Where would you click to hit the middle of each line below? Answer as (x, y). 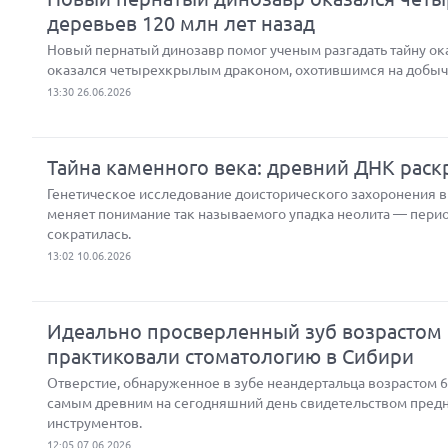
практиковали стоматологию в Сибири (230, 356)
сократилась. (89, 234)
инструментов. (94, 423)
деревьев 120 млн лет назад (181, 23)
